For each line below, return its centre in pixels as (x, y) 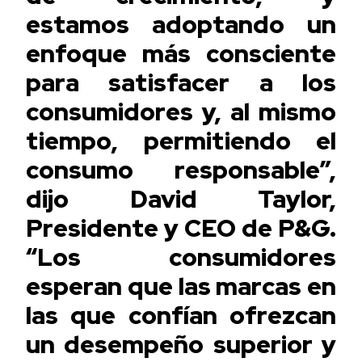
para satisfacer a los (181, 82)
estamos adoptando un (181, 24)
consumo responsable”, (181, 169)
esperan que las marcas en (181, 286)
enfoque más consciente (181, 53)
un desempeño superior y (181, 344)
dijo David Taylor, (181, 198)
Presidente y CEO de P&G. (181, 227)
